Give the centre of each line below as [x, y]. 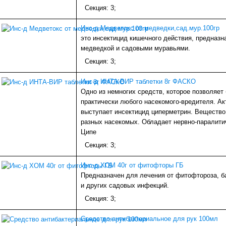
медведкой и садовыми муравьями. [135, 48]
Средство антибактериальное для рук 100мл [149, 219]
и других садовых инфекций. [125, 186]
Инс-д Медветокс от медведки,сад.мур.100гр [150, 28]
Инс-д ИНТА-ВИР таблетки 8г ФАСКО [138, 82]
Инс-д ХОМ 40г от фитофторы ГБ [132, 165]
